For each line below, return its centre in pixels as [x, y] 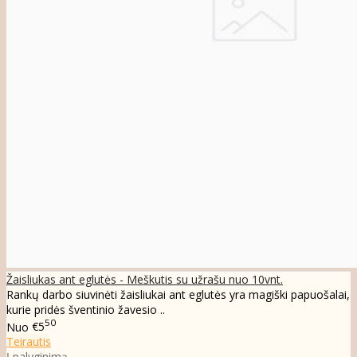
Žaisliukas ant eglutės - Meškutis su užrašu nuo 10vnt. [145, 279]
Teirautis [29, 342]
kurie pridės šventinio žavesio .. [86, 309]
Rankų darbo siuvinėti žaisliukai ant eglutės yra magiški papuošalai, [178, 294]
